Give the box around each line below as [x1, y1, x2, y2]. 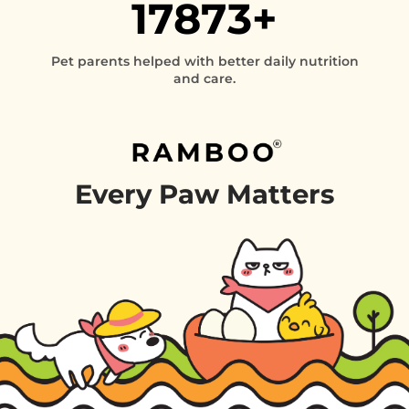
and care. [173, 70, 236, 87]
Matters [226, 178, 334, 211]
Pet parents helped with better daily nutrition [50, 53, 359, 69]
